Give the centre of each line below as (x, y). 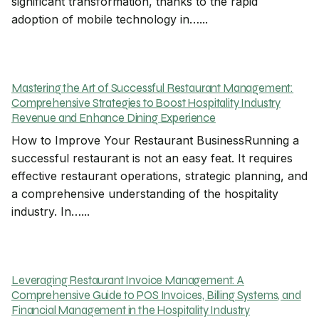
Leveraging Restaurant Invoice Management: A (128, 280)
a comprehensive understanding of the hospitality (145, 193)
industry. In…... (51, 211)
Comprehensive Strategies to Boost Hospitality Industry (146, 103)
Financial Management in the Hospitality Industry (131, 310)
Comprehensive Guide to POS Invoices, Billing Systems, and (156, 295)
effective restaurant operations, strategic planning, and (159, 176)
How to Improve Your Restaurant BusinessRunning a (155, 140)
